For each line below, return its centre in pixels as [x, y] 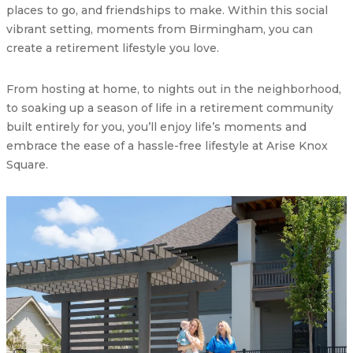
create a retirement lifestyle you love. [113, 48]
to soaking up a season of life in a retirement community [170, 108]
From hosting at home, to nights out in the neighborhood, [174, 89]
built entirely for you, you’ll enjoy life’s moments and [156, 126]
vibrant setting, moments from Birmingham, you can [160, 29]
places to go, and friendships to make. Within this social [167, 10]
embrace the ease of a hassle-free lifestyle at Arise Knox [167, 145]
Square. [27, 164]
